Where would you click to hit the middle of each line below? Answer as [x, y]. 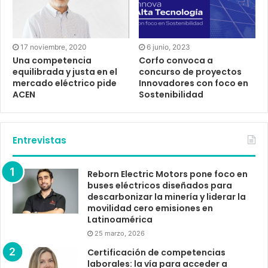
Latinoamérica [120, 220]
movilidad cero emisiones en [150, 208]
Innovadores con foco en [194, 83]
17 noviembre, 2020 [54, 47]
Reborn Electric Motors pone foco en [167, 174]
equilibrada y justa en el [65, 72]
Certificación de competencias [156, 253]
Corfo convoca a [176, 61]
